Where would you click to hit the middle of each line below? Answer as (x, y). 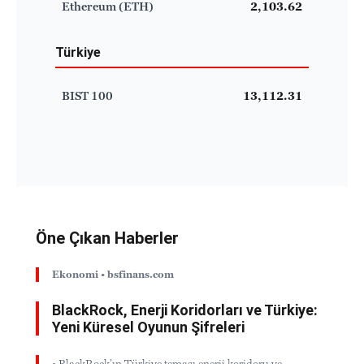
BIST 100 (87, 95)
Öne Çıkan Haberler (107, 238)
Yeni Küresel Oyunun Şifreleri (148, 327)
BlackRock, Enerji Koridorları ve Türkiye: (185, 310)
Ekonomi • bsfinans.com (113, 274)
